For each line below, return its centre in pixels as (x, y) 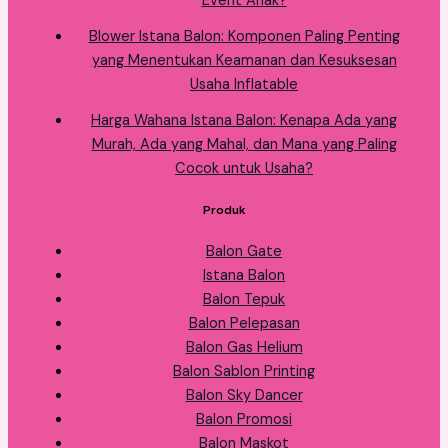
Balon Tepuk (244, 300)
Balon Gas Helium (244, 348)
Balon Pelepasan (244, 324)
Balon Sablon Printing (244, 372)
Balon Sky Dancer (244, 396)
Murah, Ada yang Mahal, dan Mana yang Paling (244, 144)
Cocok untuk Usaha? (244, 168)
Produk (224, 209)
